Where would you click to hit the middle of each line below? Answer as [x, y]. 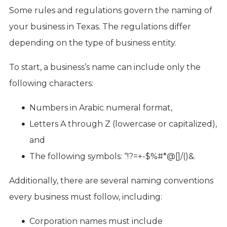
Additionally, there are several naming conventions [111, 180]
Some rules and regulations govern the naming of [110, 10]
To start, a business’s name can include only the [105, 67]
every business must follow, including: [85, 197]
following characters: [51, 83]
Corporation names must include [96, 221]
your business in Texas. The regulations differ [100, 26]
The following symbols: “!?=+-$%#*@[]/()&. [112, 156]
